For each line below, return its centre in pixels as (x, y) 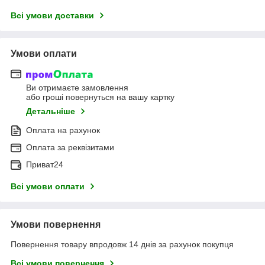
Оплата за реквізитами (70, 148)
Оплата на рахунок (63, 130)
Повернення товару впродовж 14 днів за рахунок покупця (122, 245)
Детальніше (51, 112)
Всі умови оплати (48, 187)
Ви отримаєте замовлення (77, 88)
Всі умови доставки (52, 15)
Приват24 (45, 165)
